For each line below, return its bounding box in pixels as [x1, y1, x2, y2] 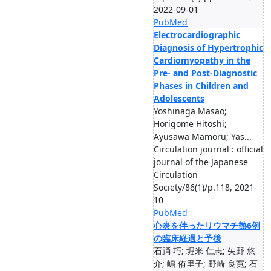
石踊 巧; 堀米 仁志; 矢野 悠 [154, 245, 255, 256]
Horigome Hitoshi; [154, 118, 227, 129]
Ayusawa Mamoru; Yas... [154, 131, 252, 142]
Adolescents [154, 93, 204, 104]
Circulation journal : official [154, 143, 263, 155]
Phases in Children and [154, 80, 249, 91]
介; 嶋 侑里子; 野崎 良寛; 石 [154, 258, 258, 269]
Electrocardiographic [154, 29, 240, 41]
